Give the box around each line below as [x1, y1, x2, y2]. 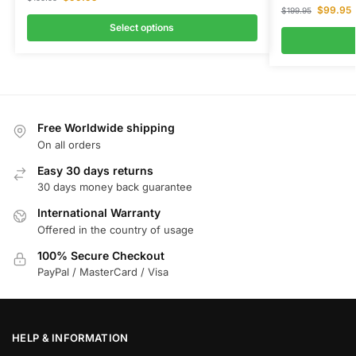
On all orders [37, 137, 101, 151]
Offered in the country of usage [37, 222, 194, 236]
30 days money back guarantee [37, 180, 192, 194]
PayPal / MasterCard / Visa [37, 265, 168, 278]
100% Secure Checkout [37, 248, 164, 262]
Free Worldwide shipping [37, 121, 175, 135]
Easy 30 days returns [37, 163, 153, 177]
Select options [110, 21, 175, 34]
